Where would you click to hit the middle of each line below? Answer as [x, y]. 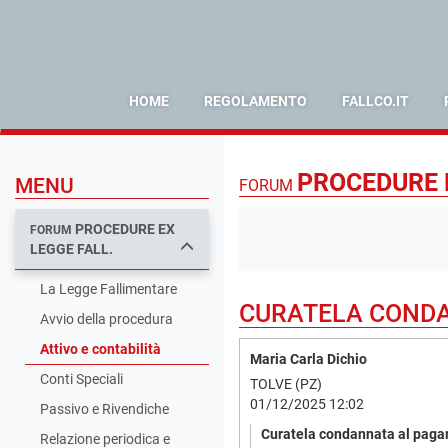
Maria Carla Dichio [308, 359]
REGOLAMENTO [255, 101]
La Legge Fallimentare [108, 289]
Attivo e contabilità [100, 349]
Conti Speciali [81, 379]
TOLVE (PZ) [286, 384]
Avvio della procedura [106, 319]
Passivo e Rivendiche [104, 409]
